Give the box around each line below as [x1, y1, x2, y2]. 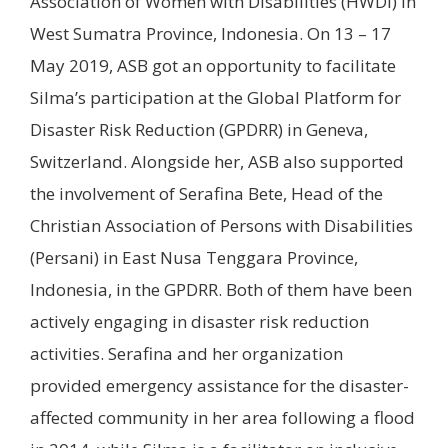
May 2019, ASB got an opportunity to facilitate [30, 53, 396, 77]
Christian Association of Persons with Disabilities [30, 213, 413, 237]
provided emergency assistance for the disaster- [30, 373, 409, 397]
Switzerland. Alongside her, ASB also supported [30, 149, 404, 173]
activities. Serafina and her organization [30, 341, 343, 365]
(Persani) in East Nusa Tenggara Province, [30, 245, 358, 269]
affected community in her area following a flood [30, 405, 415, 429]
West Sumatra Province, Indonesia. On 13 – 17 [30, 21, 391, 45]
